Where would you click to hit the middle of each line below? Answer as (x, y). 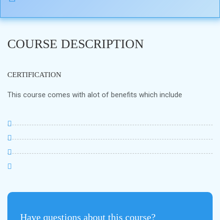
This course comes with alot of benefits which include (95, 95)
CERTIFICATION (34, 75)
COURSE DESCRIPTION (76, 44)
